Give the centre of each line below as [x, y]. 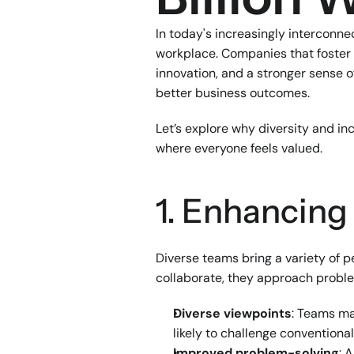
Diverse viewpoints [232, 313]
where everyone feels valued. [239, 148]
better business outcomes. [233, 93]
